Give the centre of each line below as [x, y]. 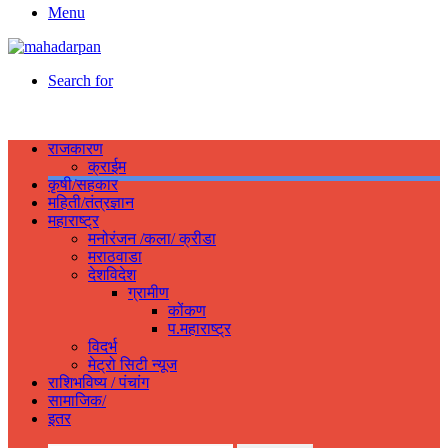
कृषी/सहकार [83, 184]
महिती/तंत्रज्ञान [91, 202]
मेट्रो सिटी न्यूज [132, 364]
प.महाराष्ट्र [199, 328]
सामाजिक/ [77, 400]
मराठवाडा [115, 256]
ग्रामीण [148, 292]
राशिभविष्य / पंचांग [98, 382]
